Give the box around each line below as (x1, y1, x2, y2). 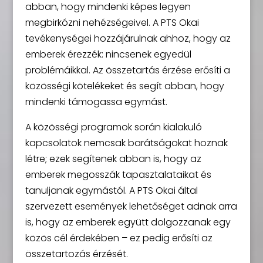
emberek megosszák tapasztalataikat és (25, 167, 211, 181)
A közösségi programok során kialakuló (25, 120, 202, 134)
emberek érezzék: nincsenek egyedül (25, 47, 191, 61)
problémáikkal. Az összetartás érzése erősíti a (25, 63, 230, 77)
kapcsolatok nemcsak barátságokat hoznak (25, 136, 228, 150)
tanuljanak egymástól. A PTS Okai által (25, 183, 198, 197)
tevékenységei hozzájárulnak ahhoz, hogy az (25, 31, 231, 45)
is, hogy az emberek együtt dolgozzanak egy (25, 215, 231, 229)
